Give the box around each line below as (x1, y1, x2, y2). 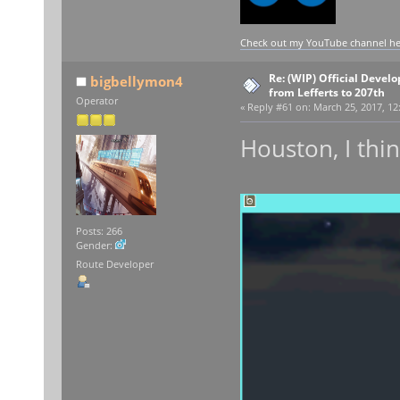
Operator (75, 95, 118, 108)
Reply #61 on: (246, 101, 311, 114)
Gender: (75, 238, 115, 252)
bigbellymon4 (90, 72, 184, 91)
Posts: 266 (75, 224, 122, 237)
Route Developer (75, 258, 154, 271)
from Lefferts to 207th (268, 85, 385, 101)
